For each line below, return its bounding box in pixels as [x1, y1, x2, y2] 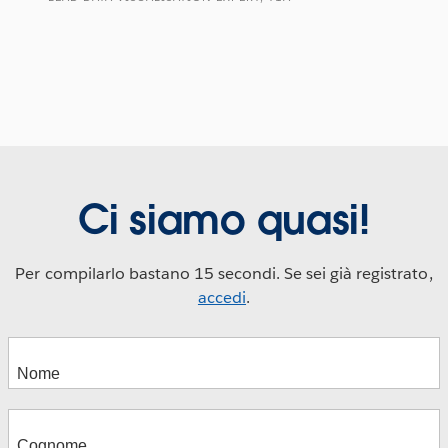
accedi [197, 286, 247, 308]
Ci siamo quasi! [78, 193, 370, 246]
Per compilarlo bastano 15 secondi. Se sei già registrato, [15, 262, 433, 284]
